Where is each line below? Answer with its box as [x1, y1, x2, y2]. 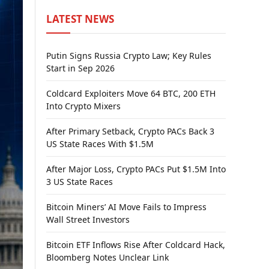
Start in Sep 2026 [46, 62, 115, 74]
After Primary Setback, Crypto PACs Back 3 [46, 125, 214, 137]
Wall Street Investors [46, 214, 130, 225]
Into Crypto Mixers [46, 100, 121, 112]
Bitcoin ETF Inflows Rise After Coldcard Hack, [46, 239, 225, 250]
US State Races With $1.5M [46, 138, 154, 150]
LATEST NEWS [46, 12, 114, 26]
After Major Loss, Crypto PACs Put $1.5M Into [46, 163, 226, 175]
